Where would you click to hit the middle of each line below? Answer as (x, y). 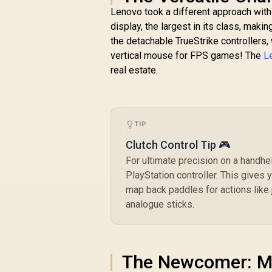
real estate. (134, 70)
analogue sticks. (160, 205)
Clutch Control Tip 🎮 (178, 145)
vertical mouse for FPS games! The (187, 56)
